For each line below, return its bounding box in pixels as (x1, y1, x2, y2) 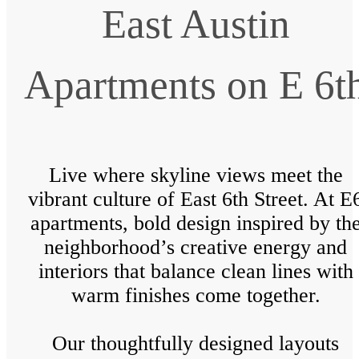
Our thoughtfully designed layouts (52, 332, 339, 356)
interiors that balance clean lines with (38, 260, 353, 284)
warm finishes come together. (71, 284, 321, 308)
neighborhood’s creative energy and (44, 236, 347, 260)
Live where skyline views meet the (48, 163, 343, 188)
